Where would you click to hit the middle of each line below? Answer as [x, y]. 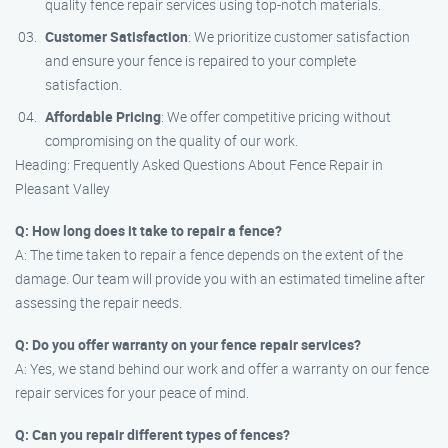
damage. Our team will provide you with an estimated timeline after [220, 278]
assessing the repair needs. [98, 302]
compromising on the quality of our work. [171, 140]
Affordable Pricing [103, 116]
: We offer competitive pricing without [276, 116]
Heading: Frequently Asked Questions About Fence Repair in [199, 164]
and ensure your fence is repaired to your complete [200, 60]
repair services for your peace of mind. [132, 392]
